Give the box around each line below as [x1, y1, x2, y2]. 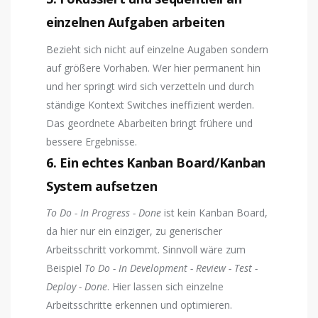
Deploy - [46, 279, 84, 293]
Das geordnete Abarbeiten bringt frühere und [46, 116, 253, 130]
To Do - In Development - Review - [84, 261, 234, 275]
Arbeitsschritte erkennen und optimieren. [46, 297, 232, 312]
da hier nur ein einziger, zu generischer [46, 224, 222, 238]
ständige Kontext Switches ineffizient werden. [46, 97, 254, 111]
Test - [234, 261, 258, 275]
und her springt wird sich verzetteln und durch [46, 79, 254, 93]
